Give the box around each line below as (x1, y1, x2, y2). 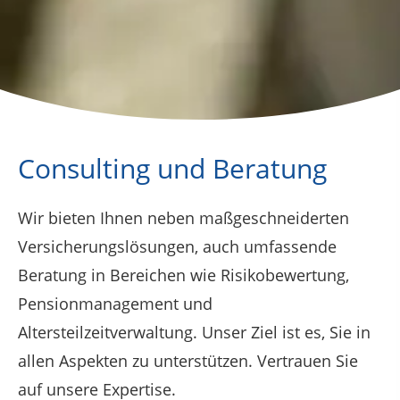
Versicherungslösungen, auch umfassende (18, 236, 337, 258)
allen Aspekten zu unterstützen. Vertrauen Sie (18, 350, 358, 372)
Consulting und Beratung (18, 150, 327, 187)
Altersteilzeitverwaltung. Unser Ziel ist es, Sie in (18, 321, 371, 344)
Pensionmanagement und (18, 293, 212, 315)
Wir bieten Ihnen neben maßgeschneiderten (18, 207, 349, 229)
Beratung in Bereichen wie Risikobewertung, (18, 264, 349, 287)
